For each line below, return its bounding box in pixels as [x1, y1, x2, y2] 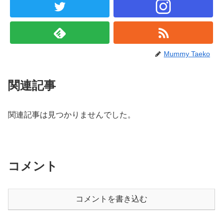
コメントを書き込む [76, 194, 147, 203]
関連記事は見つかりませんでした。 [8, 111, 135, 119]
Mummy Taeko [164, 50, 210, 58]
